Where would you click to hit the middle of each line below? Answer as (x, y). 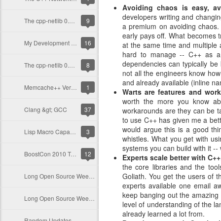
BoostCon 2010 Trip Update (74, 154)
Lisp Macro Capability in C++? (73, 131)
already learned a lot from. (164, 214)
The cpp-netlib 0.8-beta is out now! (72, 20)
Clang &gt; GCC (46, 109)
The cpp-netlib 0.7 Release (72, 65)
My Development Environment (74, 43)
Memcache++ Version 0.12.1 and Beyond (74, 87)
